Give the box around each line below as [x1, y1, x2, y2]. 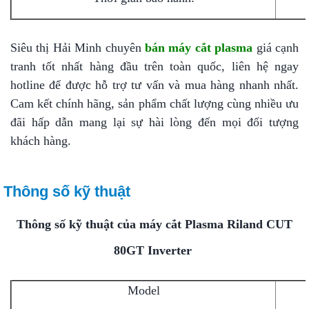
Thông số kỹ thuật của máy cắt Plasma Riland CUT [17, 217, 292, 232]
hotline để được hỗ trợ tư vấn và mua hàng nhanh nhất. [10, 78, 299, 92]
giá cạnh [252, 41, 299, 55]
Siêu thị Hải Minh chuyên [10, 41, 145, 55]
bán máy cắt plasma [145, 41, 253, 55]
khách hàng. [10, 134, 71, 148]
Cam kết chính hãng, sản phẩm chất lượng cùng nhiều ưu [10, 97, 299, 111]
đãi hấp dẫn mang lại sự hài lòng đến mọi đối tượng [10, 115, 299, 130]
